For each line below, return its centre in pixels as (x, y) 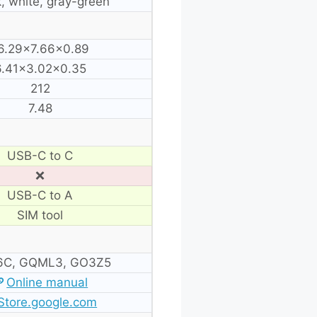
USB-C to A (40, 195)
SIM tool (40, 215)
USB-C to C (40, 155)
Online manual (47, 282)
